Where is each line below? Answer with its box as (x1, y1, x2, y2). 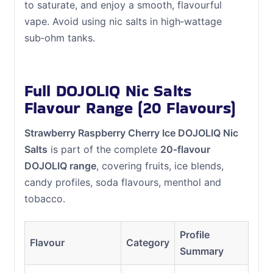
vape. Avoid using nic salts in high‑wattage (24, 15, 222, 27)
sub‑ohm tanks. (24, 31, 95, 44)
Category (126, 236, 169, 249)
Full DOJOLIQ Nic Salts (24, 80, 192, 102)
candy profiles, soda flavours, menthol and (24, 176, 221, 189)
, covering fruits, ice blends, (96, 160, 224, 172)
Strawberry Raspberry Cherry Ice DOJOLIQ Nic (24, 127, 238, 140)
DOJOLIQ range (24, 160, 96, 172)
